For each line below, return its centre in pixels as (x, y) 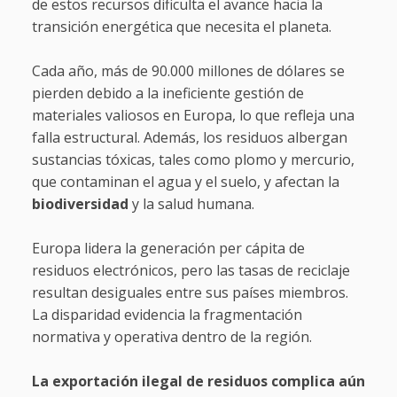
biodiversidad (82, 204)
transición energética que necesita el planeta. (181, 27)
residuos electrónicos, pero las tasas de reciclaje (191, 271)
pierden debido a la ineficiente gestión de (167, 93)
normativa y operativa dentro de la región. (171, 337)
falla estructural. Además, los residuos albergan (189, 138)
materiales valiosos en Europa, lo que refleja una (193, 116)
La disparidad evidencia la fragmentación (167, 315)
